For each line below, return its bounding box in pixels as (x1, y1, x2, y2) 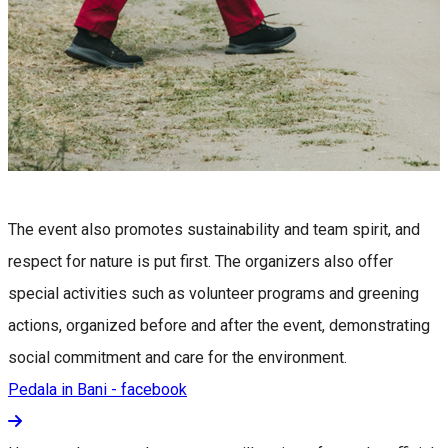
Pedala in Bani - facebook (8, 379, 187, 399)
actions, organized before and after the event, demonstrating (8, 315, 430, 335)
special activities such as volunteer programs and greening (8, 283, 419, 303)
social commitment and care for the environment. (8, 347, 347, 367)
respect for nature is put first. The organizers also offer (8, 251, 393, 271)
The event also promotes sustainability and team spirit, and (8, 219, 420, 239)
